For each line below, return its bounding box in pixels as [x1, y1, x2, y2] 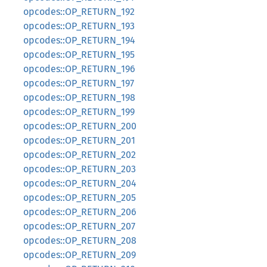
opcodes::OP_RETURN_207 [23, 221, 135, 232]
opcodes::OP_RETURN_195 [23, 49, 135, 60]
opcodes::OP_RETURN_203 [23, 163, 136, 175]
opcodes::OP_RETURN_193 [23, 20, 135, 32]
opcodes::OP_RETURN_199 [23, 106, 135, 117]
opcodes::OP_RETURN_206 [23, 206, 136, 218]
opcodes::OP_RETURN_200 [23, 120, 136, 132]
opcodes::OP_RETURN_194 [23, 35, 135, 46]
